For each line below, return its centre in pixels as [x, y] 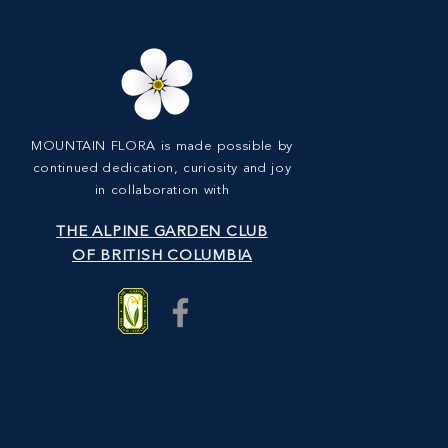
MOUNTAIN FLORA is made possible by [162, 146]
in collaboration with [162, 190]
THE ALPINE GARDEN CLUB [162, 232]
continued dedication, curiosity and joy [162, 168]
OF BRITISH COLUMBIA [162, 256]
